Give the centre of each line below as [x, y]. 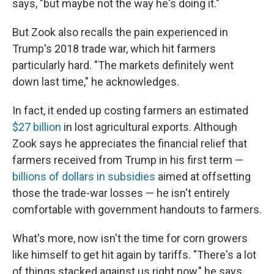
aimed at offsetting [203, 176]
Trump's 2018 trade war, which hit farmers [114, 49]
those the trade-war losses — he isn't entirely [121, 193]
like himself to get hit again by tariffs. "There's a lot [134, 255]
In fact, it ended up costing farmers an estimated [130, 110]
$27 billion [37, 127]
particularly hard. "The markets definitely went [123, 65]
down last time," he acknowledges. [96, 82]
